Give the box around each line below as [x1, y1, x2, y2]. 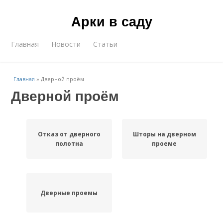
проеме [152, 139, 177, 148]
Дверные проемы [40, 188, 98, 197]
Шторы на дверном [132, 130, 196, 138]
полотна [55, 139, 83, 148]
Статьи [93, 39, 118, 49]
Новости [51, 39, 81, 49]
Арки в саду [71, 11, 152, 30]
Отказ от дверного [37, 130, 101, 138]
